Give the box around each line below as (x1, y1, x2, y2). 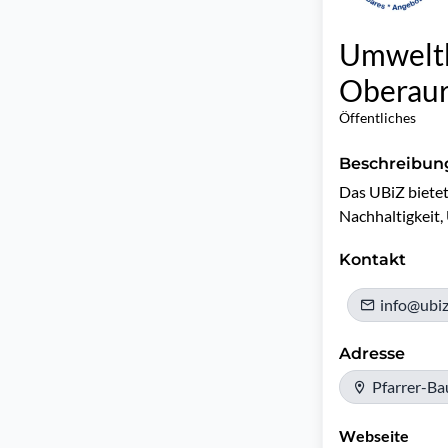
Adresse (339, 344, 405, 363)
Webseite (339, 426, 409, 445)
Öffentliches (339, 109, 416, 126)
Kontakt (339, 250, 406, 269)
